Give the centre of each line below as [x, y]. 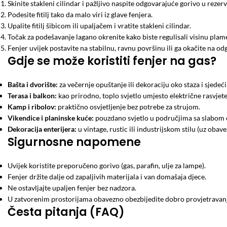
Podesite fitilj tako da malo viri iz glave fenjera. [80, 14]
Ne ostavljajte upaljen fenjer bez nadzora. [72, 188]
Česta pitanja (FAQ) [66, 212]
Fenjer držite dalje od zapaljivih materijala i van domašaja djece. [107, 177]
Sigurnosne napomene [74, 142]
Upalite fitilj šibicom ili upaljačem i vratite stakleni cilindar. [99, 26]
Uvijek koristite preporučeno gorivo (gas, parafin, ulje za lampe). [107, 165]
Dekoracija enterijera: [42, 129]
